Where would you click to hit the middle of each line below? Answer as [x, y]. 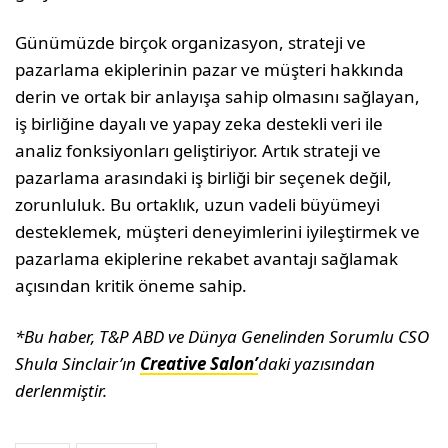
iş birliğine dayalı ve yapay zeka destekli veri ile [199, 123]
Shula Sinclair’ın [78, 363]
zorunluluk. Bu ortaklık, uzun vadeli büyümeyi [198, 204]
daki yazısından [317, 363]
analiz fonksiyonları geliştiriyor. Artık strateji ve [198, 150]
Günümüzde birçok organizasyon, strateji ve [191, 42]
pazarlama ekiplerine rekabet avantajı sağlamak [207, 258]
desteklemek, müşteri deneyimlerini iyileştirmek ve [218, 231]
